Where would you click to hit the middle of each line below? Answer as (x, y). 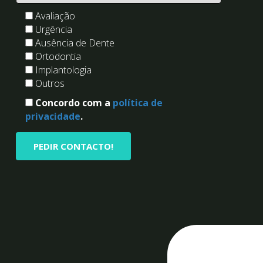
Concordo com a (74, 103)
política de (138, 103)
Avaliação (55, 16)
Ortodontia (58, 57)
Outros (50, 84)
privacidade (53, 117)
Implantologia (63, 70)
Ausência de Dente (75, 43)
